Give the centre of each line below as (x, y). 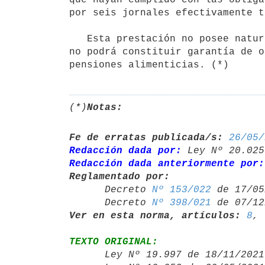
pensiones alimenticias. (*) (149, 65)
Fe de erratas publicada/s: (146, 138)
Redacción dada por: (125, 151)
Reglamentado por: (119, 177)
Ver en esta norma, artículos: (155, 216)
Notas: (105, 107)
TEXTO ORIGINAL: (114, 242)
